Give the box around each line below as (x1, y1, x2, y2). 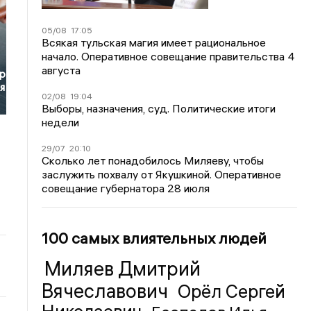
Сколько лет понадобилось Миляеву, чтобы (42, 153, 264, 167)
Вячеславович (42, 279, 173, 303)
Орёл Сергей (178, 280, 286, 303)
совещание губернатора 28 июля (42, 181, 210, 195)
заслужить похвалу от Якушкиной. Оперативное (42, 167, 282, 181)
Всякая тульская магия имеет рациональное (42, 35, 267, 49)
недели (42, 115, 80, 129)
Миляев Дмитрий (44, 257, 201, 280)
